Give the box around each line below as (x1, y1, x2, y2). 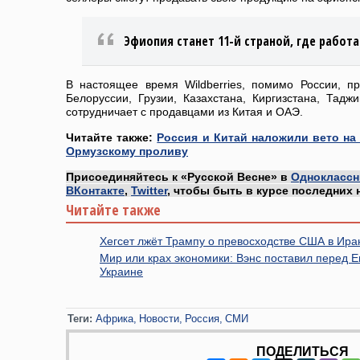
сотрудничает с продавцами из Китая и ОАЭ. (66, 105, 303, 118)
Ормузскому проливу (66, 145, 188, 157)
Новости (139, 312, 179, 325)
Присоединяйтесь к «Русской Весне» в (66, 170, 291, 183)
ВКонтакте (66, 184, 125, 197)
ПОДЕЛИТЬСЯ (256, 344, 349, 358)
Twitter (131, 184, 167, 197)
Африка (96, 312, 133, 325)
